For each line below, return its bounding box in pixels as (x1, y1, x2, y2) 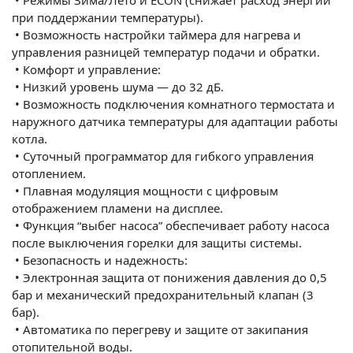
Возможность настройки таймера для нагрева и (23, 26, 301, 43)
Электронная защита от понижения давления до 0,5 (23, 269, 327, 285)
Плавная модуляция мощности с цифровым (23, 182, 278, 199)
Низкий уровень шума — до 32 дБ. (23, 78, 224, 95)
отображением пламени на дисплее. (12, 199, 223, 216)
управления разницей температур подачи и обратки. (12, 43, 320, 60)
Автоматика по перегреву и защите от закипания (23, 321, 308, 337)
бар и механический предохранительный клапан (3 (12, 286, 314, 303)
